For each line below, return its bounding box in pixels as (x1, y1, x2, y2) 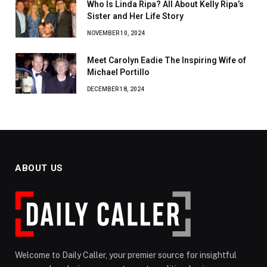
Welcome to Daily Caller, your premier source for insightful (15, 250, 237, 260)
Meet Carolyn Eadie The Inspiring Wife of (87, 55, 246, 65)
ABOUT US (15, 162, 63, 173)
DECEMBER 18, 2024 (87, 85, 144, 92)
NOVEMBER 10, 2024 (87, 29, 145, 36)
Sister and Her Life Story (87, 11, 184, 21)
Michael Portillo (87, 67, 150, 77)
